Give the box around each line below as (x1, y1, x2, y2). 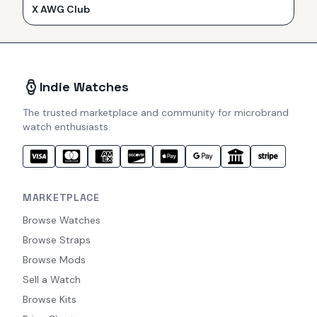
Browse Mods (23, 253, 86, 267)
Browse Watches (23, 214, 100, 227)
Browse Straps (23, 234, 91, 247)
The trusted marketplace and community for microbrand (23, 106, 289, 120)
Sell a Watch (23, 273, 81, 287)
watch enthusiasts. (23, 120, 110, 134)
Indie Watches (40, 79, 129, 96)
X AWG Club (32, 3, 90, 16)
